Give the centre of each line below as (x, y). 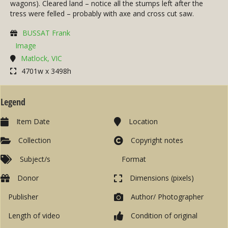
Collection (35, 140)
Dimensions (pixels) (162, 178)
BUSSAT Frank (46, 33)
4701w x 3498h (46, 71)
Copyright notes (157, 140)
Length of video (34, 216)
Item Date (33, 122)
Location (143, 122)
